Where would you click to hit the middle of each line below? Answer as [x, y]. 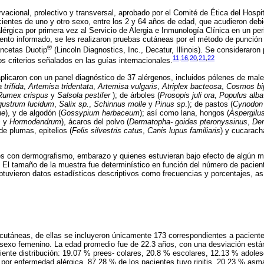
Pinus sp [170, 104]
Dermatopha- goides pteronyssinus [188, 121]
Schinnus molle [120, 104]
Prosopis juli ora [187, 95]
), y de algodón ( [33, 113]
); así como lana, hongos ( [184, 113]
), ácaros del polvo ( [95, 121]
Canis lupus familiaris [184, 130]
